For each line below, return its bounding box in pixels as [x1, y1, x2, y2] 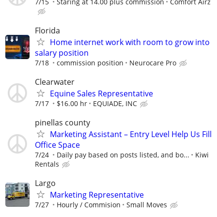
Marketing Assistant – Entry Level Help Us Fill [50, 129, 212, 139]
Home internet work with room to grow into [50, 36, 210, 47]
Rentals [35, 159, 59, 169]
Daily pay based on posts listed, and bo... [57, 150, 189, 159]
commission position [57, 58, 124, 67]
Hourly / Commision [57, 200, 121, 210]
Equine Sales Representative [50, 88, 153, 99]
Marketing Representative [50, 189, 144, 201]
